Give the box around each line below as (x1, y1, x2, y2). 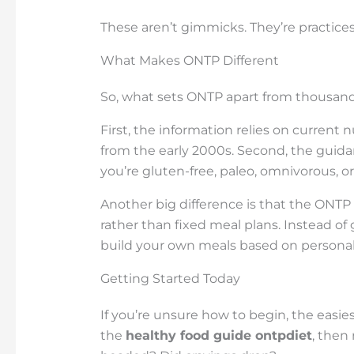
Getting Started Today (100, 271, 240, 287)
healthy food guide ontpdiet (125, 328, 312, 344)
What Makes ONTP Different (100, 53, 279, 69)
